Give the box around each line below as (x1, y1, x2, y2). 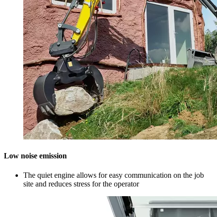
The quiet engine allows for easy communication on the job (23, 170, 204, 179)
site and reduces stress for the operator (23, 179, 139, 188)
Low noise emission (4, 152, 67, 160)
